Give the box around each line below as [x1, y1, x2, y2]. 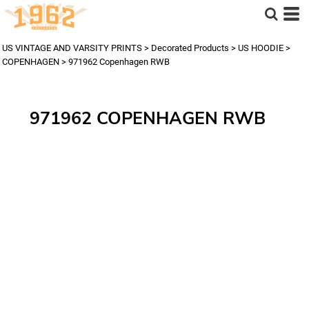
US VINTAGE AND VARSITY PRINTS [2, 43, 142, 53]
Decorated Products [151, 43, 229, 53]
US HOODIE [238, 43, 283, 53]
